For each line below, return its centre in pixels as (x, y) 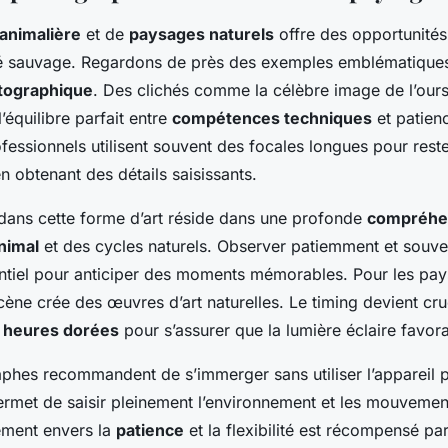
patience (150, 429)
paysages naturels (201, 33)
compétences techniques (272, 117)
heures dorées (61, 329)
